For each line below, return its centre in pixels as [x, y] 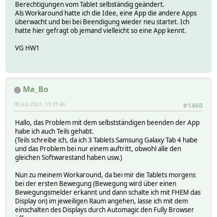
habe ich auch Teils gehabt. [54, 131]
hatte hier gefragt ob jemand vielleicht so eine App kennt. [101, 30]
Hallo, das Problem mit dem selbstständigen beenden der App [107, 122]
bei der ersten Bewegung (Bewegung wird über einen [96, 183]
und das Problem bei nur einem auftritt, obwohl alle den [98, 148]
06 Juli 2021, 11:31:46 [40, 104]
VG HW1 [27, 48]
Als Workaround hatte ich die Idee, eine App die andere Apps [106, 13]
